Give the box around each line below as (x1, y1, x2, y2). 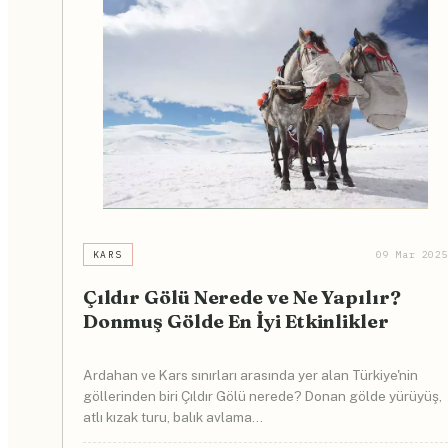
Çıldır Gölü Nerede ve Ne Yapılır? (82, 284, 401, 309)
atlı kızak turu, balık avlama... (82, 409, 263, 426)
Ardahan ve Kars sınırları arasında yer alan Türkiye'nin (82, 367, 418, 384)
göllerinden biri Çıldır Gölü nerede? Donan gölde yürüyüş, (82, 388, 442, 405)
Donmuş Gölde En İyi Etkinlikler (82, 308, 389, 333)
